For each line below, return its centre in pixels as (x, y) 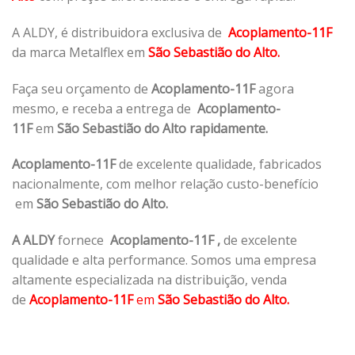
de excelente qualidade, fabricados (219, 164)
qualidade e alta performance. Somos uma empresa (164, 260)
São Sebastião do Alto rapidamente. (164, 128)
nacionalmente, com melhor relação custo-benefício (165, 184)
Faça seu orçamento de (82, 88)
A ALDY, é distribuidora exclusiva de (120, 32)
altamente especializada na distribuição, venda (149, 280)
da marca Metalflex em (78, 52)
